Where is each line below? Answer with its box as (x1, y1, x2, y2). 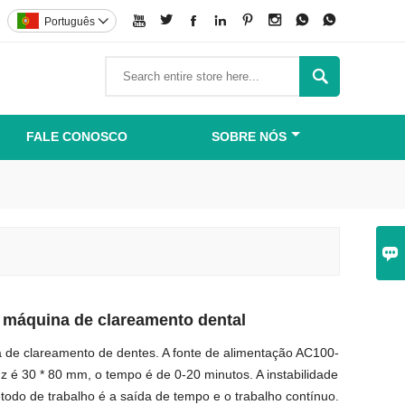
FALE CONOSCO (25, 129, 127, 144)
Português (44, 15, 95, 28)
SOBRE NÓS (211, 129, 287, 144)
